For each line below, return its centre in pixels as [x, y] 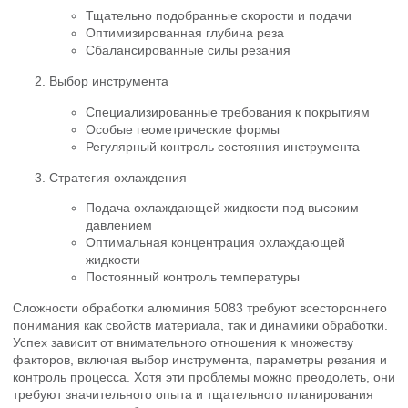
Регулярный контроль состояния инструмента [223, 146]
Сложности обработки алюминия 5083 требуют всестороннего [200, 308]
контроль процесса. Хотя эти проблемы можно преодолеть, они [204, 377]
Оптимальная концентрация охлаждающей [215, 243]
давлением [119, 225]
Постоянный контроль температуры [193, 277]
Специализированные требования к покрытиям [228, 112]
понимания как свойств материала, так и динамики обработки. [200, 326]
